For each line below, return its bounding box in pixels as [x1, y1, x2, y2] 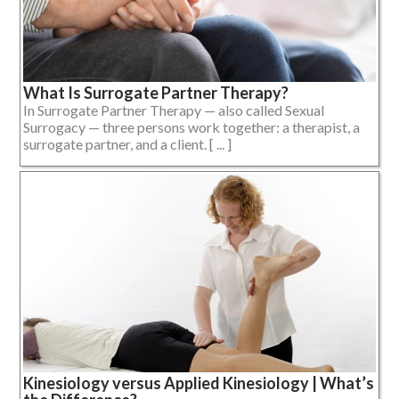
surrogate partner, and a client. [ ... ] [23, 134, 232, 152]
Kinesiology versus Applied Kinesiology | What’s [23, 373, 374, 394]
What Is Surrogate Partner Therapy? [23, 82, 289, 102]
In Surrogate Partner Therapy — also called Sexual [23, 101, 324, 118]
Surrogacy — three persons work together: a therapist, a [23, 118, 360, 135]
